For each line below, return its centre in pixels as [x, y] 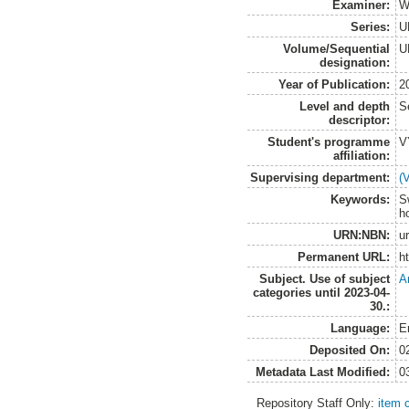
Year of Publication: [335, 84]
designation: [355, 62]
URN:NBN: [362, 235]
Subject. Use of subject [325, 278]
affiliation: [362, 155]
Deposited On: [350, 350]
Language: [361, 328]
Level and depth [345, 106]
